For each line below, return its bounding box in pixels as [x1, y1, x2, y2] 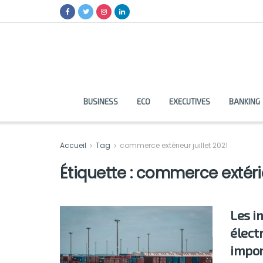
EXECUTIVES [168, 97, 210, 106]
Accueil [60, 140, 88, 150]
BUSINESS [83, 97, 118, 106]
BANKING [228, 97, 260, 106]
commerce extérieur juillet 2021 [120, 140, 228, 150]
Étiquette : [60, 163, 136, 184]
